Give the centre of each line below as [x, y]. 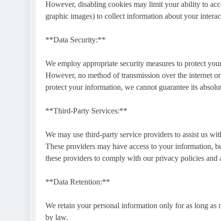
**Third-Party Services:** [86, 110]
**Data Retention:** [78, 182]
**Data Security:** [75, 39]
